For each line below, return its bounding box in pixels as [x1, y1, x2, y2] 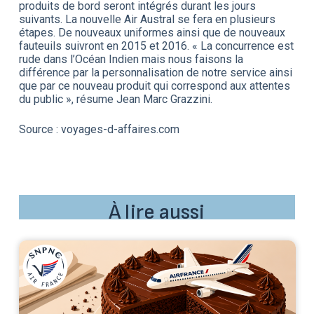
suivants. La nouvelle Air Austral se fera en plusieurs [18, 12, 275, 26]
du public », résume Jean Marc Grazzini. [18, 92, 212, 106]
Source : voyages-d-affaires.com [18, 122, 179, 136]
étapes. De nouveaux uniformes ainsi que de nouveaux [18, 25, 285, 39]
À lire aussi [109, 199, 205, 225]
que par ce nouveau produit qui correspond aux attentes [18, 78, 290, 93]
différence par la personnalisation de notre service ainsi [18, 65, 292, 79]
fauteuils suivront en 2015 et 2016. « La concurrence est [18, 39, 294, 53]
